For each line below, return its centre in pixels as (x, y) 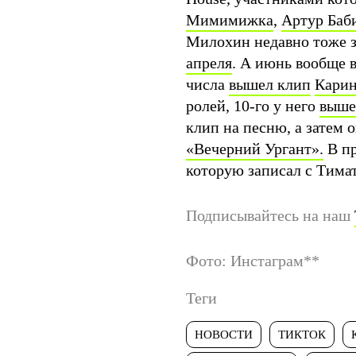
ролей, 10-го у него (253, 105)
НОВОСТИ (224, 334)
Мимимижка (230, 19)
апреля (209, 62)
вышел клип (270, 84)
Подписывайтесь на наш (270, 215)
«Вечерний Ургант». (255, 148)
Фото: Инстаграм (245, 260)
